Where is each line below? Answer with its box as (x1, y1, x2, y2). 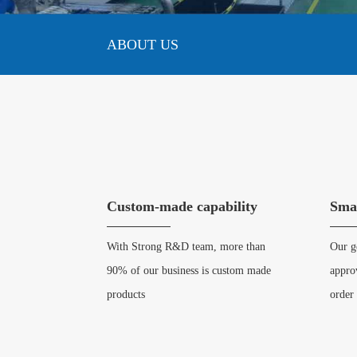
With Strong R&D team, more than (107, 241, 266, 253)
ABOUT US (107, 37, 179, 53)
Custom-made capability (107, 198, 258, 214)
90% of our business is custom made (107, 265, 272, 277)
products (107, 288, 146, 300)
